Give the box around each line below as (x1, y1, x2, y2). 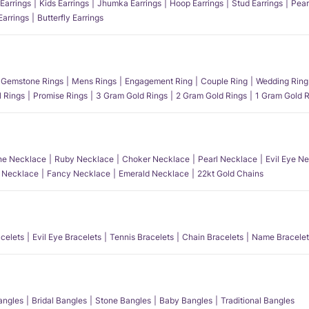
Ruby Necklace (54, 154, 114, 164)
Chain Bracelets (182, 232, 243, 242)
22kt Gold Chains (197, 168, 263, 179)
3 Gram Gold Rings (96, 90, 168, 101)
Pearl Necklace (198, 154, 257, 164)
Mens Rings (72, 76, 117, 86)
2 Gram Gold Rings (176, 90, 247, 101)
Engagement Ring (125, 76, 192, 86)
